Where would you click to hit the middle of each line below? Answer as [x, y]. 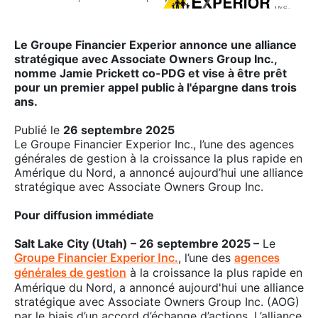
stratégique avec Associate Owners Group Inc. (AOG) [157, 301]
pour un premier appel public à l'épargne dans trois [155, 87]
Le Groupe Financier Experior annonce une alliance [155, 44]
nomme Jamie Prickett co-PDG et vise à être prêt [150, 73]
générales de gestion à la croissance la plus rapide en [158, 158]
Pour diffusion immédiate [84, 215]
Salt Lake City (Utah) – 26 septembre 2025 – [137, 243]
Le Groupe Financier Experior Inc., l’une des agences [154, 144]
